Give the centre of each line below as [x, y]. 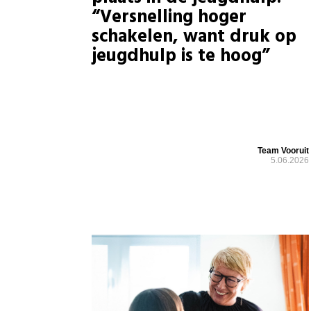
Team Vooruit [284, 151]
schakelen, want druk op [194, 37]
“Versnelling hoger [169, 17]
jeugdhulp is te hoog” [181, 56]
